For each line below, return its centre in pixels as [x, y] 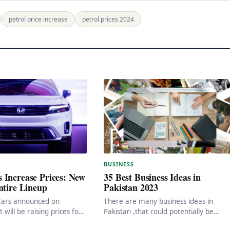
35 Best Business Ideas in [152, 177]
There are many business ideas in [159, 201]
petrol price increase [38, 19]
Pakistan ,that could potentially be [159, 211]
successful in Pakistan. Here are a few [166, 222]
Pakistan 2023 [131, 187]
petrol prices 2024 [108, 19]
